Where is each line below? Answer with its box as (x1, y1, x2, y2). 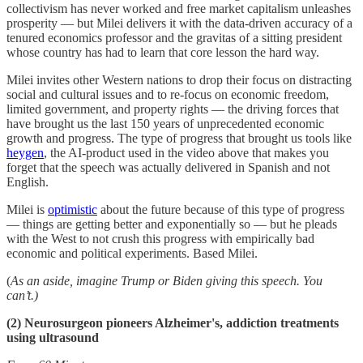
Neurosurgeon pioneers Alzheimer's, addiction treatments (24, 315, 339, 330)
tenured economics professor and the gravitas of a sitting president (6, 30, 342, 45)
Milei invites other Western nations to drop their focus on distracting (6, 72, 352, 87)
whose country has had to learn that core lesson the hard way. (6, 45, 319, 59)
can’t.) (6, 288, 38, 302)
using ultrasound (6, 330, 99, 344)
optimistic (48, 202, 97, 216)
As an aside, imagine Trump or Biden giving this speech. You (11, 273, 322, 288)
